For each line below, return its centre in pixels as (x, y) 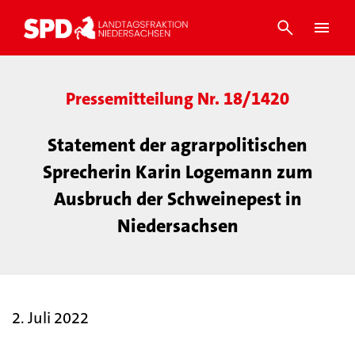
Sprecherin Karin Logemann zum (177, 172)
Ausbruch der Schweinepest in (177, 199)
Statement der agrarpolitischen (177, 145)
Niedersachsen (177, 226)
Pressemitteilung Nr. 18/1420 (177, 99)
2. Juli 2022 (50, 318)
